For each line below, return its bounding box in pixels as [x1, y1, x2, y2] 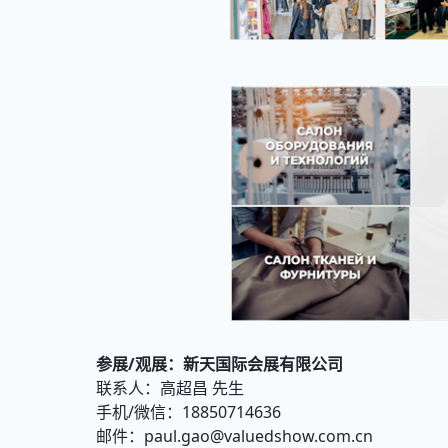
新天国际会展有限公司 [183, 353, 343, 376]
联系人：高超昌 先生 [96, 377, 304, 400]
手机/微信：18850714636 [96, 401, 281, 424]
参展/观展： [96, 353, 183, 376]
